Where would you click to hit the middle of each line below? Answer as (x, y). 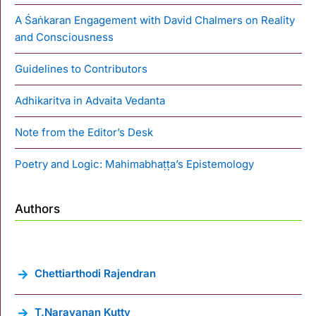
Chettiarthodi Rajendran (95, 273)
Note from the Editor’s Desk (84, 132)
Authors (37, 208)
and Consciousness (64, 37)
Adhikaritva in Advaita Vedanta (90, 100)
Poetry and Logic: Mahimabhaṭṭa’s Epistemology (134, 164)
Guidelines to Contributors (81, 68)
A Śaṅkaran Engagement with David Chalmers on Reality (155, 20)
